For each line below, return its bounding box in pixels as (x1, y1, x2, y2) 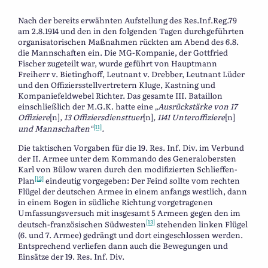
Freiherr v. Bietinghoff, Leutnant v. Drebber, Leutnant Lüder (18, 68, 245, 80)
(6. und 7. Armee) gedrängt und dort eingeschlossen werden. (18, 229, 243, 241)
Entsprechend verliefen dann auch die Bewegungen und (18, 240, 228, 252)
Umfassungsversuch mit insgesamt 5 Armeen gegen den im (18, 206, 240, 218)
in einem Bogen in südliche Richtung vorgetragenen (18, 196, 213, 208)
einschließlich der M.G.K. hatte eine (18, 100, 155, 112)
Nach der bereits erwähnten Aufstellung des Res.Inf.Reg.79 (18, 14, 237, 26)
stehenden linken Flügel (155, 218, 248, 230)
